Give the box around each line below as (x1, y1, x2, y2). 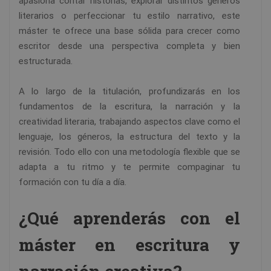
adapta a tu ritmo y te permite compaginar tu (19, 162, 240, 173)
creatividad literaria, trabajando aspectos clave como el (19, 116, 240, 128)
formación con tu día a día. (19, 177, 126, 188)
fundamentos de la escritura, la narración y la (19, 101, 240, 113)
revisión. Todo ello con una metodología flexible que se (19, 146, 240, 158)
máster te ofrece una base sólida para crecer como (19, 25, 240, 37)
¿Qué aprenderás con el (19, 207, 240, 230)
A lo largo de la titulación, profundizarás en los (19, 86, 240, 97)
